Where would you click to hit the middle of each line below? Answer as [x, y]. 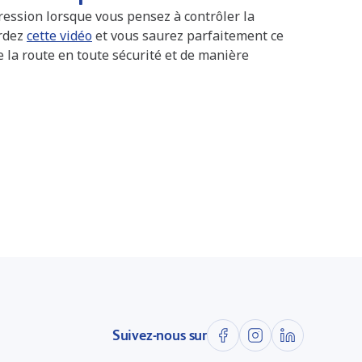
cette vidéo [59, 35]
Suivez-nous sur [159, 335]
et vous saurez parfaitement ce [188, 35]
